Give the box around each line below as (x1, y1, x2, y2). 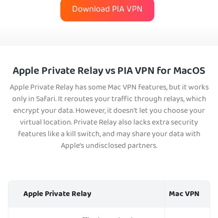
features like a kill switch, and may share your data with (18, 128, 200, 142)
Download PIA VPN (72, 2, 143, 18)
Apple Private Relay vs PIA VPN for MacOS (13, 63, 205, 82)
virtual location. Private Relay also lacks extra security (20, 116, 198, 130)
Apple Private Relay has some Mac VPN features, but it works (9, 81, 209, 95)
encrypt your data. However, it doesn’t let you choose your (13, 105, 205, 119)
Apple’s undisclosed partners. (61, 140, 157, 154)
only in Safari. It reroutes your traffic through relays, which (12, 93, 206, 107)
